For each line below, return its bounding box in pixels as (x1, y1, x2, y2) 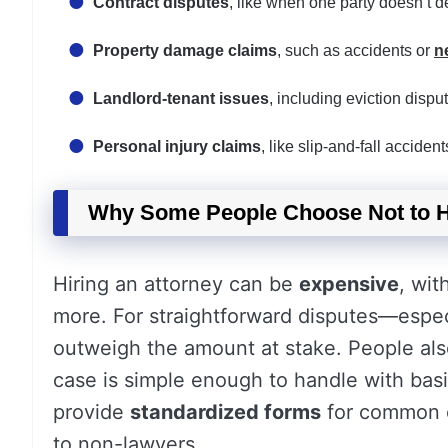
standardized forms (130, 400, 321, 424)
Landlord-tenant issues (93, 90, 269, 107)
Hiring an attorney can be (53, 272, 299, 296)
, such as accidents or (277, 42, 434, 59)
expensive (299, 272, 399, 296)
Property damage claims (93, 42, 277, 59)
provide (53, 400, 130, 424)
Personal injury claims (93, 138, 261, 155)
